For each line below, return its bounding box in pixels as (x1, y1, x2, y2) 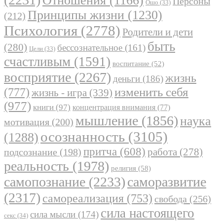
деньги (113, 74, 140, 84)
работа (147, 147, 177, 158)
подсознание (4, 147, 57, 158)
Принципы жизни (28, 8, 124, 23)
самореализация (42, 191, 124, 205)
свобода (154, 193, 187, 205)
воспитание (112, 60, 149, 68)
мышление (75, 113, 138, 129)
